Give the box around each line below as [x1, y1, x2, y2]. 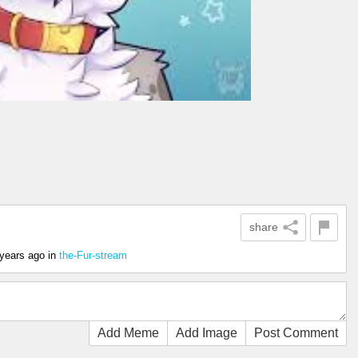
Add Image [176, 326, 237, 340]
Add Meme [97, 326, 159, 340]
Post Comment [254, 326, 338, 340]
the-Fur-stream [59, 249, 127, 261]
